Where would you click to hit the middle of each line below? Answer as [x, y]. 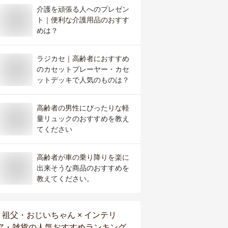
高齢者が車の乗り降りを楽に [83, 157]
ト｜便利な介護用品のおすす [83, 20]
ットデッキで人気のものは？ [83, 80]
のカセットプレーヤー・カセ [83, 69]
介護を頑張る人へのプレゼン [83, 9]
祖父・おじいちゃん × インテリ [59, 215]
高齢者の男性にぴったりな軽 [83, 108]
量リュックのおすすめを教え [83, 119]
